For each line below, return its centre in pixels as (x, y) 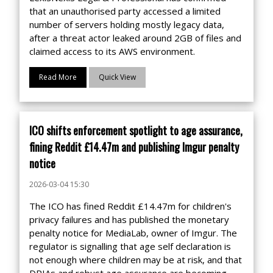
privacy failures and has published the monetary (129, 219)
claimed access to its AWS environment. (112, 51)
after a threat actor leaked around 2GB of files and (135, 38)
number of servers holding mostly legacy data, (127, 24)
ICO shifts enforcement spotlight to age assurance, (136, 130)
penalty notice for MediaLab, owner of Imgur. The (133, 233)
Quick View (117, 77)
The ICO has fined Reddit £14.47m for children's (130, 206)
